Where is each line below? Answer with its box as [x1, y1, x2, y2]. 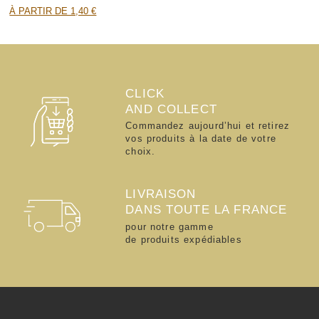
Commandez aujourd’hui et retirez [125, 120, 291, 132]
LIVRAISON [125, 186, 197, 201]
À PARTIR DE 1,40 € [9, 5, 97, 16]
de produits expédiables [125, 234, 242, 245]
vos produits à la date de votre [125, 133, 276, 145]
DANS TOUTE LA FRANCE [125, 202, 288, 216]
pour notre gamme [125, 221, 214, 232]
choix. [125, 146, 156, 157]
